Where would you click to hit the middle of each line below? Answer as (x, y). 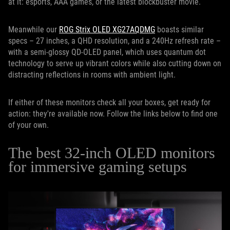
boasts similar (179, 30)
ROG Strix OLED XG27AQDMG (107, 30)
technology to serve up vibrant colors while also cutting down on (115, 64)
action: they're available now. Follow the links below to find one (113, 114)
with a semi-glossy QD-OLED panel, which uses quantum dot (107, 52)
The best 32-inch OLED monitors (112, 153)
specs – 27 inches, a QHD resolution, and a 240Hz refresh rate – (114, 41)
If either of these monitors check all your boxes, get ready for (109, 103)
